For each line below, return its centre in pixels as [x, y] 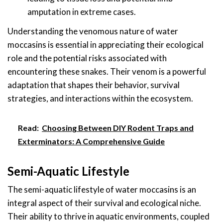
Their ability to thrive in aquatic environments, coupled [109, 216]
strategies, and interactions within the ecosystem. [100, 98]
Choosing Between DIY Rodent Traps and [118, 127]
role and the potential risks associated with [87, 58]
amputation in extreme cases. [82, 12]
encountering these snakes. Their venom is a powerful [107, 71]
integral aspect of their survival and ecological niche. [104, 203]
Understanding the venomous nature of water [93, 31]
